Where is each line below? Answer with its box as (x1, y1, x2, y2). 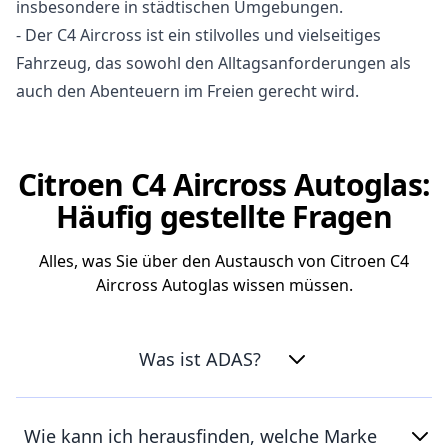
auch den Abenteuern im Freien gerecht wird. (16, 80, 359, 102)
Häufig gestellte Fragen (56, 196, 392, 237)
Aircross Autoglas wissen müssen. (95, 274, 353, 296)
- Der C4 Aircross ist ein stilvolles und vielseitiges (16, 24, 381, 46)
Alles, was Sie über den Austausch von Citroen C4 (39, 250, 409, 272)
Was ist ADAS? (139, 347, 261, 371)
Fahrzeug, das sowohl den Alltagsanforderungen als (16, 52, 411, 74)
